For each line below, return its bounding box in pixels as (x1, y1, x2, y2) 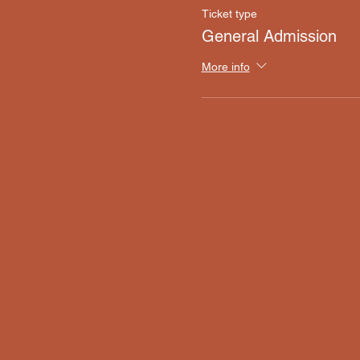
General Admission (201, 27, 337, 46)
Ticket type (201, 7, 257, 20)
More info (201, 59, 250, 73)
